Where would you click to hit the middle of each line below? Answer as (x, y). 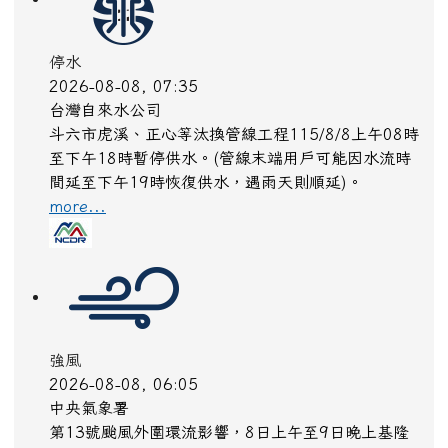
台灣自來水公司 (105, 116)
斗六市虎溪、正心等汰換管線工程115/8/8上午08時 (234, 140)
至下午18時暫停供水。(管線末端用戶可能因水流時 (230, 164)
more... (77, 212)
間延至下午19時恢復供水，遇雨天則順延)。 (206, 188)
